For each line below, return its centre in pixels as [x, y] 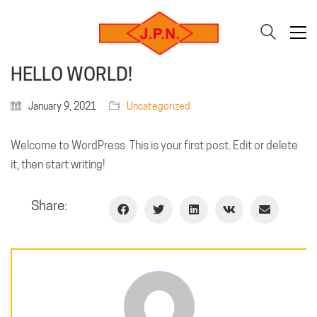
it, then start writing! [58, 165]
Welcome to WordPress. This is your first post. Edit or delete [154, 145]
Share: [50, 205]
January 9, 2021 [62, 106]
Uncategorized [158, 106]
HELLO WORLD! [71, 74]
